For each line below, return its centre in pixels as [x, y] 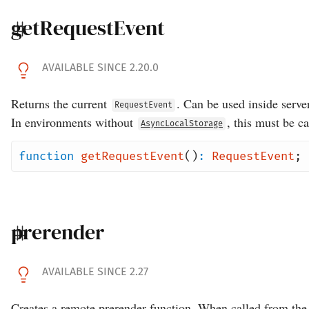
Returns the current [61, 103]
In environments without [74, 122]
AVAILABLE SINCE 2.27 [95, 271]
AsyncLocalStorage [182, 124]
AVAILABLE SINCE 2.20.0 [100, 67]
